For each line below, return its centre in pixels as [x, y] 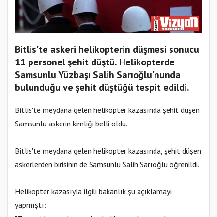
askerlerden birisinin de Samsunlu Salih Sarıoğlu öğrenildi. [107, 164]
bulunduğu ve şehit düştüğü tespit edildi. [102, 87]
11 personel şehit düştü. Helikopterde [95, 62]
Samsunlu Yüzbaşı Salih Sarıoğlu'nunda [98, 75]
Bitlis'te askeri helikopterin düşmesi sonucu [107, 50]
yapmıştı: [31, 205]
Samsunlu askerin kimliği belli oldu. [71, 124]
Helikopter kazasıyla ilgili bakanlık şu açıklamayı [94, 192]
